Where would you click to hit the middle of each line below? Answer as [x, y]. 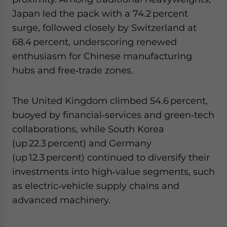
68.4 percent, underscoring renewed [94, 42]
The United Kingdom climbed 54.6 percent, [110, 101]
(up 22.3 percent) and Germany [82, 143]
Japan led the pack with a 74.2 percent [100, 13]
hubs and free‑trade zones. [73, 70]
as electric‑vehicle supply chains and [96, 186]
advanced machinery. [61, 200]
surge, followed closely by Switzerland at [104, 28]
